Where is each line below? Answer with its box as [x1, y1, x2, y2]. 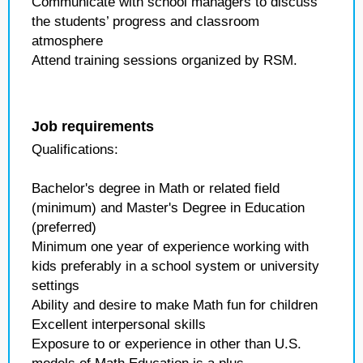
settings [32, 278, 79, 293]
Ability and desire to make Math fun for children [32, 297, 318, 313]
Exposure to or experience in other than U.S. [32, 336, 301, 352]
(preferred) [32, 220, 96, 235]
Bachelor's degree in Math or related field [32, 181, 280, 196]
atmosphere [32, 33, 103, 49]
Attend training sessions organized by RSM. [32, 53, 297, 68]
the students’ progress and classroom [32, 14, 259, 29]
